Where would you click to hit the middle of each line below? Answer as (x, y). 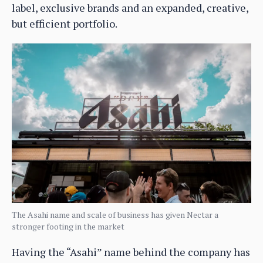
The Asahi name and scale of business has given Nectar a (115, 214)
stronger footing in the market (68, 226)
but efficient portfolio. (65, 23)
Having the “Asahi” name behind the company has (131, 252)
